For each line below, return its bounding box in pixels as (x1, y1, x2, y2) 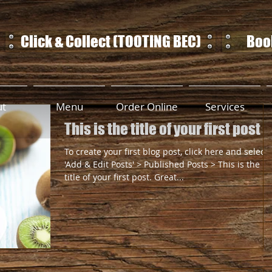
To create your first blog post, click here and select (64, 146, 268, 157)
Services (205, 100, 245, 114)
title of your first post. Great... (64, 171, 184, 183)
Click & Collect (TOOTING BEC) (20, 32, 201, 50)
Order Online (116, 100, 178, 114)
